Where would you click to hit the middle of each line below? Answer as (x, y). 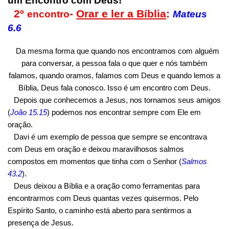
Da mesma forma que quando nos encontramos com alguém (118, 51)
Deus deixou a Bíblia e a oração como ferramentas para (107, 186)
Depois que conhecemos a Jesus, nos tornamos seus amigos (118, 100)
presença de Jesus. (41, 222)
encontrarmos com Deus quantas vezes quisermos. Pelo (103, 198)
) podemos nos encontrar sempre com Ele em (124, 112)
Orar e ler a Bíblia (121, 14)
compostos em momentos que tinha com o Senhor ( (95, 161)
